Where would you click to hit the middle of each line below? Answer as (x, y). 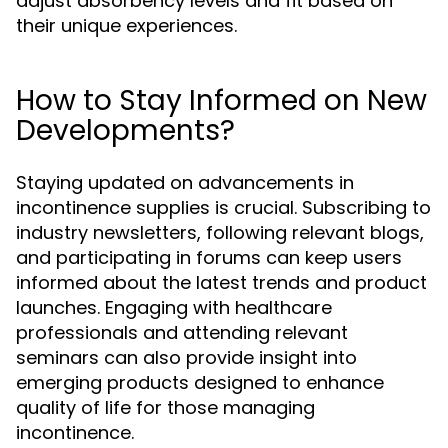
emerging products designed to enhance (200, 382)
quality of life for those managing (165, 407)
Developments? (125, 130)
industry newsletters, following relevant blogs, (220, 232)
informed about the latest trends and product (221, 282)
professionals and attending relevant (182, 332)
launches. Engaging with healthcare (174, 307)
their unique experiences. (126, 25)
